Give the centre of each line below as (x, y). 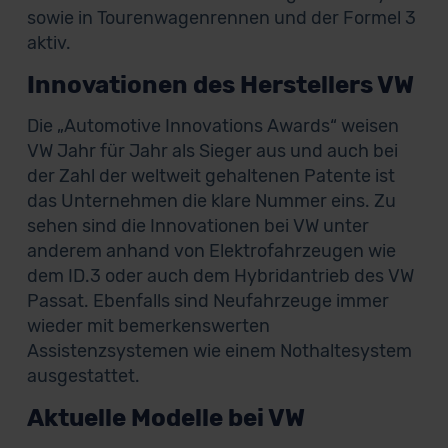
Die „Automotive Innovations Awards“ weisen (212, 126)
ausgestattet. (83, 376)
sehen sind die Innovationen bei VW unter (197, 226)
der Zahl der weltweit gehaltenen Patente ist (210, 176)
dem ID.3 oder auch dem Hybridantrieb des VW (220, 276)
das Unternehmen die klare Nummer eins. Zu (211, 201)
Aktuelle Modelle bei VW (165, 418)
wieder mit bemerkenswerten (148, 326)
